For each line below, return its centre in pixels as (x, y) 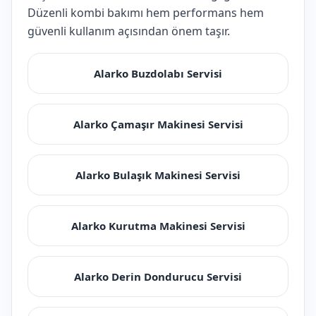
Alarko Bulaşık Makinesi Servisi (158, 175)
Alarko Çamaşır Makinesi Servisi (158, 124)
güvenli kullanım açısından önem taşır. (129, 31)
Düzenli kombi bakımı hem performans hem (146, 13)
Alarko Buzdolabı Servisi (158, 73)
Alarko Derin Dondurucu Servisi (158, 276)
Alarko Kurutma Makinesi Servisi (158, 226)
